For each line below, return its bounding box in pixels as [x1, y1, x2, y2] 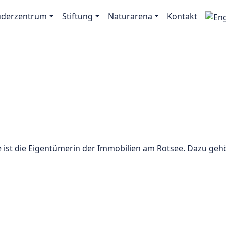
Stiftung [62, 11, 93, 22]
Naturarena [107, 11, 152, 22]
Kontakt [167, 11, 198, 22]
